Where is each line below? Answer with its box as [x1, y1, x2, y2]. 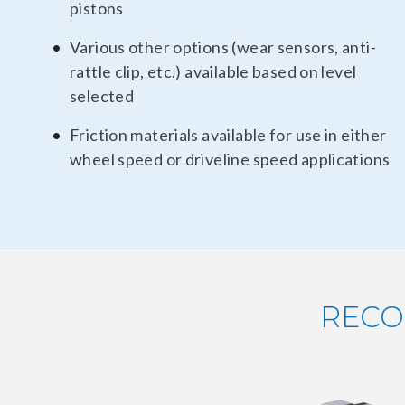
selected [70, 85, 135, 106]
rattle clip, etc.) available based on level [70, 61, 357, 81]
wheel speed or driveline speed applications [70, 148, 391, 169]
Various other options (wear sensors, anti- [70, 36, 376, 57]
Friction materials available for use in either [70, 124, 387, 145]
